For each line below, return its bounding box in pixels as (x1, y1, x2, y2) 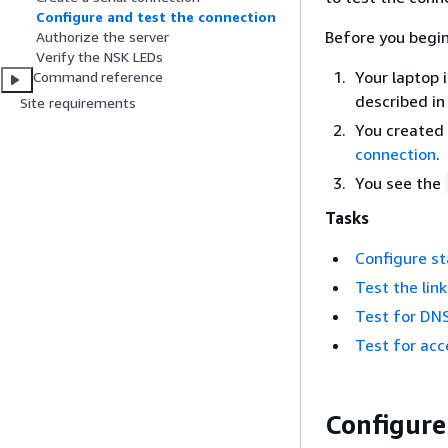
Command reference (33, 68, 163, 86)
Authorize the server (36, 28, 169, 46)
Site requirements (20, 94, 136, 112)
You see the (355, 173, 445, 193)
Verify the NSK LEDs (36, 48, 163, 66)
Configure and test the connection (36, 8, 276, 26)
